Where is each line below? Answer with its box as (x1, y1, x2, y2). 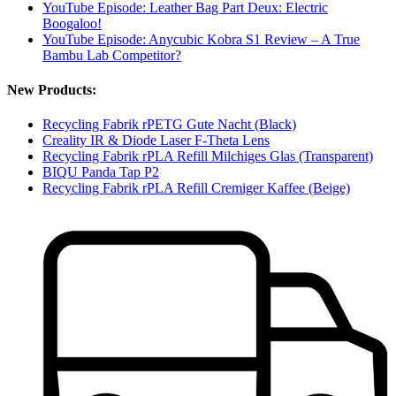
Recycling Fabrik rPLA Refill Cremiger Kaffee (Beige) (42, 180, 350, 196)
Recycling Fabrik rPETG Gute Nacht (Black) (42, 117, 296, 133)
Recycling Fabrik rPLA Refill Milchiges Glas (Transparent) (42, 148, 373, 164)
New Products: (7, 81, 96, 97)
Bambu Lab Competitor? (42, 47, 181, 63)
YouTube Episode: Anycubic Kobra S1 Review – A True (42, 31, 360, 47)
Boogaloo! (42, 15, 102, 31)
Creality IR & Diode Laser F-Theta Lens (42, 133, 270, 148)
